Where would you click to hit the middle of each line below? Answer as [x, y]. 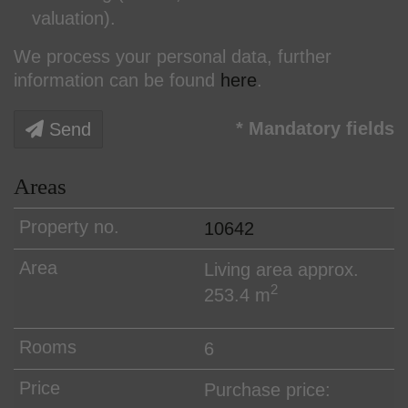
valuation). [74, 18]
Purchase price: [267, 389]
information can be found [117, 80]
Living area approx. [281, 269]
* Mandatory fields [315, 128]
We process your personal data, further [173, 56]
